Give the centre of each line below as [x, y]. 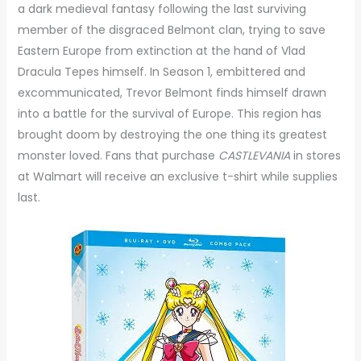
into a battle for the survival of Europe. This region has [169, 113]
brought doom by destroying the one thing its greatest [172, 134]
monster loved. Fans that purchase [118, 155]
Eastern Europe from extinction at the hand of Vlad [161, 50]
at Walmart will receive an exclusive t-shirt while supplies [177, 176]
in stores [315, 155]
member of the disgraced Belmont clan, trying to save [171, 29]
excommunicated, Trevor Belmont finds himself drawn [172, 92]
